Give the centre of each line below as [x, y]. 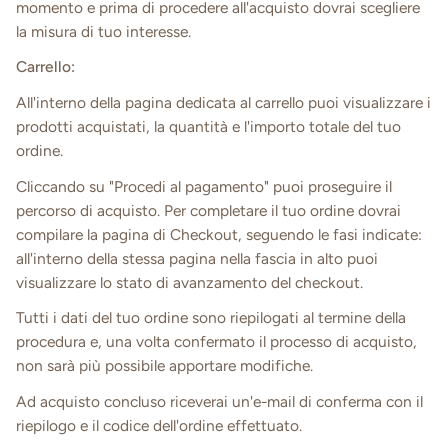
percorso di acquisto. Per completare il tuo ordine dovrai [208, 210]
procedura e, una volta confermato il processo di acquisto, [216, 342]
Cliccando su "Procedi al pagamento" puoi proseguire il [204, 186]
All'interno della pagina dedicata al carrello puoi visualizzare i [223, 103]
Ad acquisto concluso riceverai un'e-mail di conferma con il [219, 401]
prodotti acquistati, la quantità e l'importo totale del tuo [208, 127]
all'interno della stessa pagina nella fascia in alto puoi [197, 258]
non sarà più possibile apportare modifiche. [164, 366]
